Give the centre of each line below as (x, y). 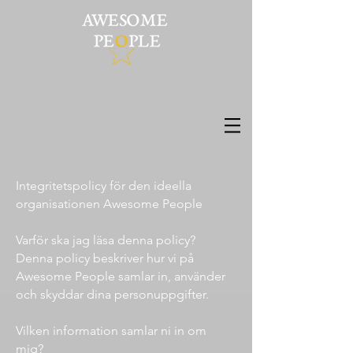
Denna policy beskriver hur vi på (105, 258)
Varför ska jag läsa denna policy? (107, 240)
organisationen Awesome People (111, 204)
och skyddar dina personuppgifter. (114, 294)
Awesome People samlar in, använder (121, 276)
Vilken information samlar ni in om (111, 331)
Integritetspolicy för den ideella (104, 186)
